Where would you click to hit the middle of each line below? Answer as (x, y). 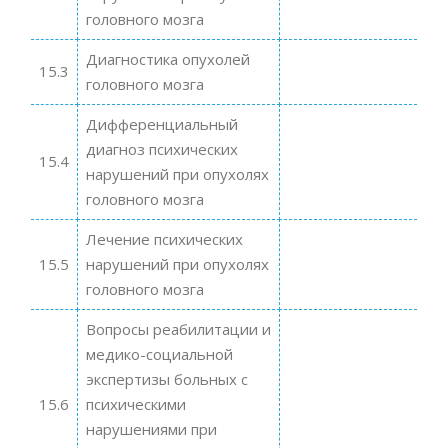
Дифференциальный (161, 123)
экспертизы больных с (166, 378)
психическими (135, 403)
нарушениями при (151, 428)
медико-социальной (159, 353)
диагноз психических (161, 148)
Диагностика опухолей (167, 58)
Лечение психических (164, 238)
